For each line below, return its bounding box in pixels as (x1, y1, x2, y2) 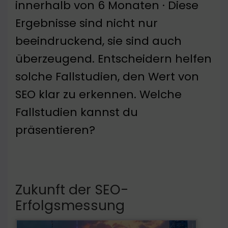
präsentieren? (15, 122, 95, 138)
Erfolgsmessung (15, 196, 125, 215)
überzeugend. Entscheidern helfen (15, 51, 212, 67)
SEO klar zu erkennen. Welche (15, 87, 182, 103)
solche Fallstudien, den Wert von (15, 69, 199, 85)
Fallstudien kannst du (15, 104, 138, 121)
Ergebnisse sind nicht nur (15, 15, 158, 32)
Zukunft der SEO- (15, 180, 128, 199)
